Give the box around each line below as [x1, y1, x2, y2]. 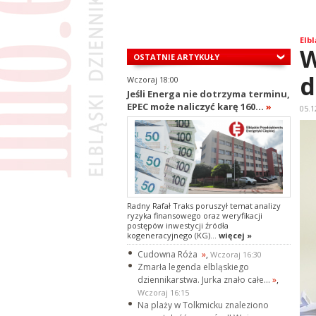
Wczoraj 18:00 [126, 74, 178, 85]
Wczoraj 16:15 [137, 287, 189, 298]
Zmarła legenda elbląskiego [137, 261, 249, 274]
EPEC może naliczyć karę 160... [126, 100, 266, 114]
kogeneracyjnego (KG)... [126, 230, 217, 241]
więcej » [216, 230, 252, 241]
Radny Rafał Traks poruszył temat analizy [126, 200, 281, 212]
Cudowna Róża [137, 248, 202, 261]
